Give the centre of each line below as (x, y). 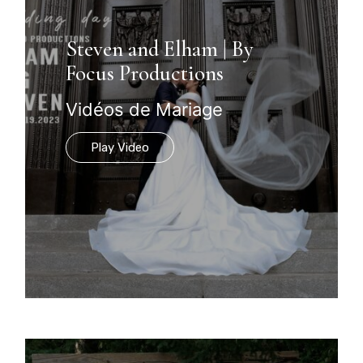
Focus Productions (145, 73)
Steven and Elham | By (160, 49)
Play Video (120, 147)
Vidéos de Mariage (145, 109)
